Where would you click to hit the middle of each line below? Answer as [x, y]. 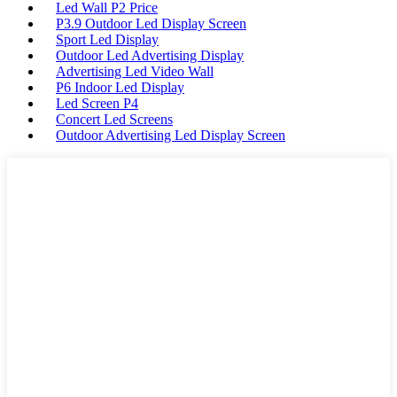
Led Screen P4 [97, 104]
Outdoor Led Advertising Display [150, 56]
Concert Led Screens [114, 120]
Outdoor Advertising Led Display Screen [171, 136]
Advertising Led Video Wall [135, 72]
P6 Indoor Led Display [120, 88]
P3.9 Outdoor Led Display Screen [151, 24]
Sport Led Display [107, 40]
